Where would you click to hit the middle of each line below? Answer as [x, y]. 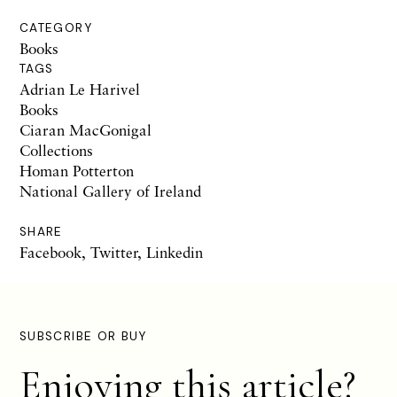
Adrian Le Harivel [80, 90]
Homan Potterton [77, 171]
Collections [56, 151]
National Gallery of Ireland [110, 191]
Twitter [114, 253]
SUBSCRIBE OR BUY [83, 337]
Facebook [51, 253]
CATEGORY [56, 28]
